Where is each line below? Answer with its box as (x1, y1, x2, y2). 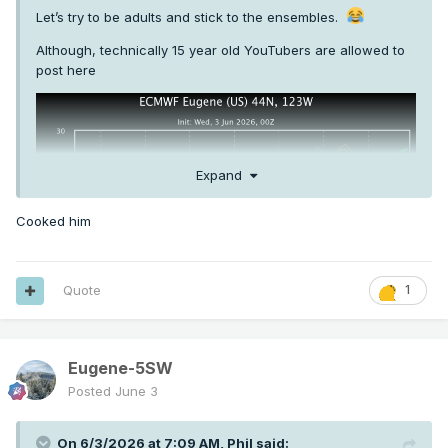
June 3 (115, 383, 158, 400)
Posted (68, 383, 115, 400)
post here (36, 62, 96, 79)
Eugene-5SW (68, 358, 173, 379)
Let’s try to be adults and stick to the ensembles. (36, 9, 346, 26)
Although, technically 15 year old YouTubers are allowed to (36, 42, 405, 59)
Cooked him (16, 212, 91, 229)
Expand (195, 166, 250, 183)
